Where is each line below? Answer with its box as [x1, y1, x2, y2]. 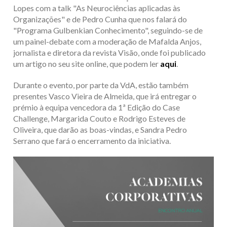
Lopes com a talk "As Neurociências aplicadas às [13, 3, 180, 13]
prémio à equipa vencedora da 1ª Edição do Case [13, 102, 180, 112]
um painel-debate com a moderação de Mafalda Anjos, [13, 36, 201, 46]
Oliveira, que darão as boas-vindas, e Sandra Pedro [13, 124, 187, 134]
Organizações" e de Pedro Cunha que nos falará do [13, 14, 187, 24]
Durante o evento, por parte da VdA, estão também [13, 80, 188, 90]
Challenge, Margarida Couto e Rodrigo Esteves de [13, 113, 185, 123]
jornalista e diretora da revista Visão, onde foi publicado [13, 47, 206, 57]
